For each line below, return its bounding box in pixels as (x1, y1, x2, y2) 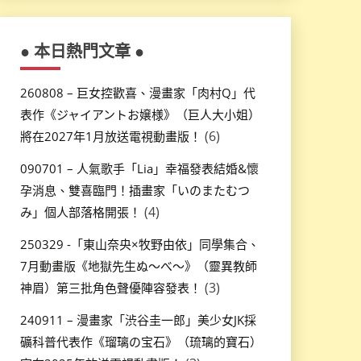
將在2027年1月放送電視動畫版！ (19, 128, 201, 145)
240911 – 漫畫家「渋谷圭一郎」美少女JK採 (19, 311, 256, 328)
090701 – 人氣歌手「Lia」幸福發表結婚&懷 (19, 160, 259, 176)
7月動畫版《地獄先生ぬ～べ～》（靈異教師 (19, 257, 257, 274)
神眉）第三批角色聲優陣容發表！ (19, 279, 201, 296)
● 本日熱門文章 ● (19, 40, 144, 63)
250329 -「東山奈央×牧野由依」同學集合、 (19, 235, 259, 252)
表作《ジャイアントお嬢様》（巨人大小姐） (19, 106, 260, 123)
